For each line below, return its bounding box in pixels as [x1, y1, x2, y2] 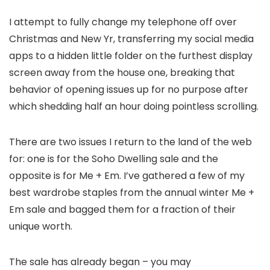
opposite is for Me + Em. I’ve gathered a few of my [9, 169, 245, 183]
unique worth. [9, 219, 72, 234]
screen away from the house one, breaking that [9, 66, 235, 80]
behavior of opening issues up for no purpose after [9, 83, 248, 97]
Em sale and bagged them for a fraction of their [9, 202, 236, 217]
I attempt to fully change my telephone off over [9, 15, 237, 30]
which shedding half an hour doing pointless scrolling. [9, 99, 259, 114]
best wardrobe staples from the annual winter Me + [9, 186, 254, 200]
